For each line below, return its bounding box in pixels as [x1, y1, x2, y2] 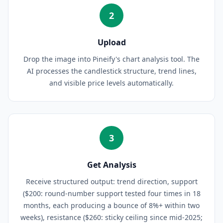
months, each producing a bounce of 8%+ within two [23, 201, 200, 210]
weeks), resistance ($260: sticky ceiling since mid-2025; [20, 213, 203, 222]
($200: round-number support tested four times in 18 [22, 189, 201, 198]
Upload [97, 37, 126, 48]
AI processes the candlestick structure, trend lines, [26, 66, 197, 76]
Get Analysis [87, 159, 136, 170]
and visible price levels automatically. [49, 78, 174, 88]
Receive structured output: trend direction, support [25, 177, 198, 186]
